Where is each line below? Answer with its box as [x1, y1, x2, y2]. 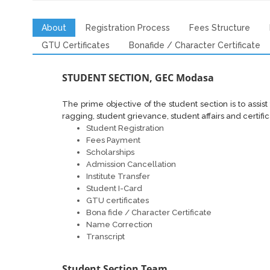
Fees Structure [189, 23, 250, 33]
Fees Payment [86, 136, 141, 145]
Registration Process [85, 23, 170, 33]
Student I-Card [86, 184, 143, 193]
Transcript [86, 232, 125, 241]
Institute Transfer [86, 172, 151, 181]
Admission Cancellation [86, 160, 177, 169]
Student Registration [86, 124, 165, 133]
